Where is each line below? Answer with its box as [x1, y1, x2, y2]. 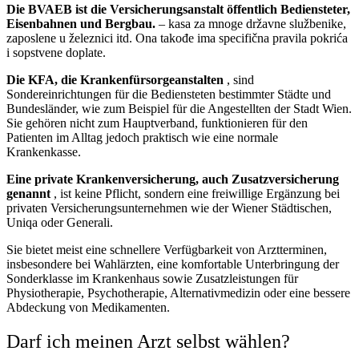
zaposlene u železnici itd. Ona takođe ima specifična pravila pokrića [6, 31, 348, 46]
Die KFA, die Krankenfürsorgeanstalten [6, 73, 224, 87]
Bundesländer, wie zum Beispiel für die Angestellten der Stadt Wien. [6, 102, 352, 116]
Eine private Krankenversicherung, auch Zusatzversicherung [6, 172, 339, 187]
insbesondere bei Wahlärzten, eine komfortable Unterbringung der [6, 257, 339, 272]
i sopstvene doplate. [6, 46, 106, 60]
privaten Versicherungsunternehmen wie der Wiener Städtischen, [6, 201, 332, 216]
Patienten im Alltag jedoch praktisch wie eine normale [6, 131, 278, 145]
